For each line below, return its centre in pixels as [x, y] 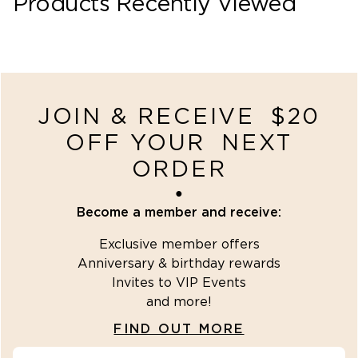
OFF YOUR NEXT [179, 144]
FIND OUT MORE [179, 329]
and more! [179, 302]
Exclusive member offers [179, 245]
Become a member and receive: [179, 213]
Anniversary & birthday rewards [179, 264]
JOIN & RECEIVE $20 [179, 118]
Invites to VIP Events [179, 283]
